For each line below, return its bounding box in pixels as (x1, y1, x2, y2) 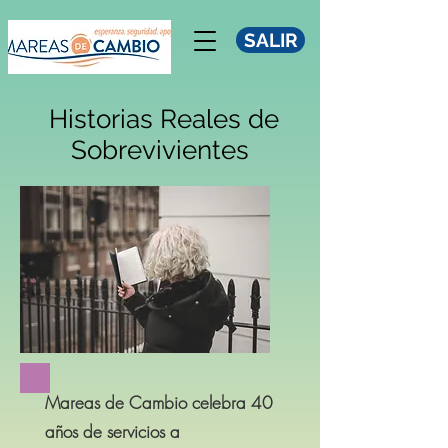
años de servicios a (45, 420, 180, 443)
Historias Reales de (41, 104, 279, 134)
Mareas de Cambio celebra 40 (45, 391, 273, 414)
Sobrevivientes (71, 135, 249, 165)
